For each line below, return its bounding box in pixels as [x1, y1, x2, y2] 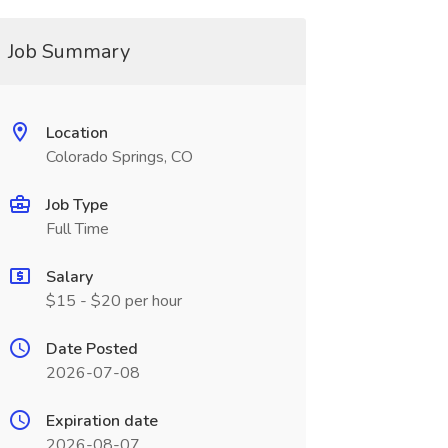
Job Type [45, 194, 108, 216]
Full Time [45, 218, 109, 240]
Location [45, 122, 108, 144]
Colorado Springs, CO [45, 146, 193, 168]
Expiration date [45, 410, 158, 432]
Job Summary [7, 38, 130, 65]
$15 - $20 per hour [45, 290, 182, 312]
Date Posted [45, 338, 138, 360]
